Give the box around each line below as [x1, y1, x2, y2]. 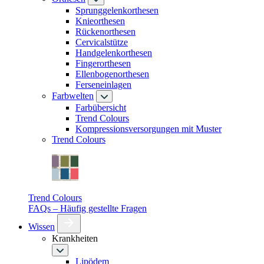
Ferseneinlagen [75, 80, 131, 90]
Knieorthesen [75, 16, 125, 26]
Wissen [28, 222, 55, 232]
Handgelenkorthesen [75, 48, 152, 58]
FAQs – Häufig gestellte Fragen [28, 203, 147, 213]
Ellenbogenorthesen [75, 69, 149, 79]
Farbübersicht [75, 103, 126, 113]
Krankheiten [52, 233, 98, 243]
